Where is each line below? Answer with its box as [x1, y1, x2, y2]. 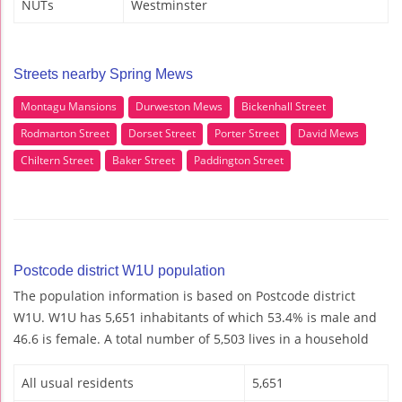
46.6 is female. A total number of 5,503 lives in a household [13, 330, 369, 348]
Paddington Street [194, 152, 284, 168]
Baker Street [112, 152, 175, 168]
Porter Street [214, 126, 279, 142]
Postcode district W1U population [13, 263, 225, 279]
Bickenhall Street [241, 99, 326, 115]
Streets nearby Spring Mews [13, 66, 193, 82]
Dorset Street [128, 126, 196, 142]
